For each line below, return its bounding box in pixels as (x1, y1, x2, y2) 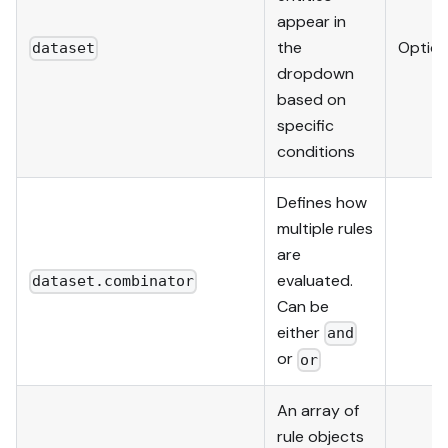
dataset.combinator (32, 272, 195, 291)
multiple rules (277, 217, 373, 239)
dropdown (277, 62, 354, 84)
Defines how (277, 191, 367, 213)
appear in (277, 10, 346, 32)
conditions (277, 140, 355, 162)
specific (277, 114, 334, 136)
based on (277, 88, 346, 110)
